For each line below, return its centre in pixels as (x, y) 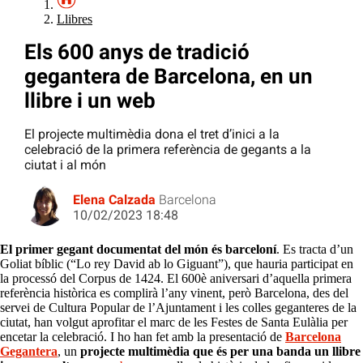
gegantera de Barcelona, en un (169, 77)
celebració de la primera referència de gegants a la (168, 150)
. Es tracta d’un (315, 250)
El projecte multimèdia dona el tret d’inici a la (152, 135)
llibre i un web (90, 101)
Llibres (75, 19)
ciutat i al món (65, 165)
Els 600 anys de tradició (137, 52)
